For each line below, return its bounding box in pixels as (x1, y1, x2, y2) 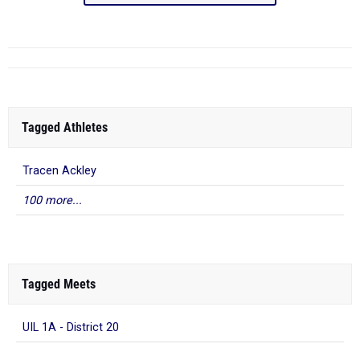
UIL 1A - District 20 (22, 321, 119, 334)
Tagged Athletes (22, 120, 108, 135)
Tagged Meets (22, 276, 96, 292)
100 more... (22, 194, 82, 207)
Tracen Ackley (22, 164, 96, 178)
